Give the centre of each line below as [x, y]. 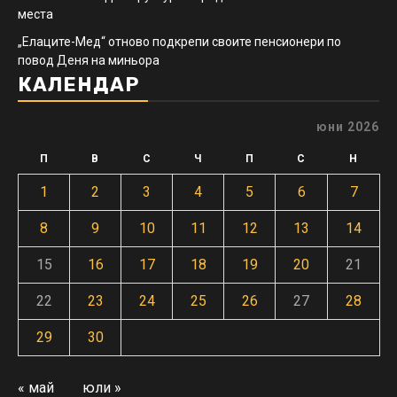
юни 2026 [348, 126]
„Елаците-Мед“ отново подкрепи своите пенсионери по [179, 41]
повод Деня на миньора [89, 60]
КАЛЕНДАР [78, 84]
